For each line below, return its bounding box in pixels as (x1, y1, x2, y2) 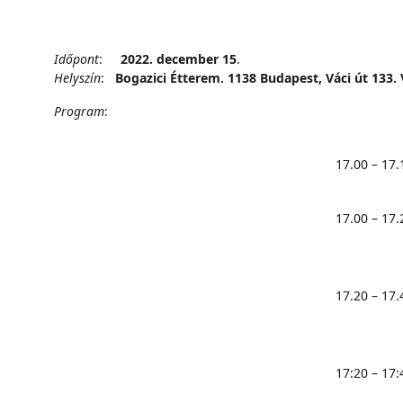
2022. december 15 (121, 49, 237, 67)
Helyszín (54, 68, 101, 86)
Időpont (54, 49, 99, 67)
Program (54, 102, 104, 120)
